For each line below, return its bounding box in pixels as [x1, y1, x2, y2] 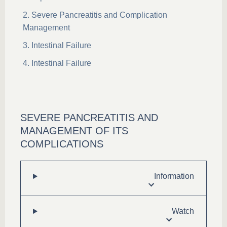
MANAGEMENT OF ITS [20, 125, 128, 136]
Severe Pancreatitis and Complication [31, 11, 167, 19]
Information [154, 172, 194, 180]
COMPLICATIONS [20, 138, 103, 149]
